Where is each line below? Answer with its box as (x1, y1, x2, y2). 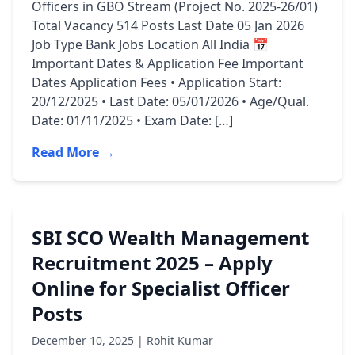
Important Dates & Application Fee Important (32, 55, 303, 72)
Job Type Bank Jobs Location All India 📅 (32, 36, 269, 53)
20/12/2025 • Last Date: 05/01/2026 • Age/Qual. (32, 93, 309, 110)
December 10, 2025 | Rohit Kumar (32, 333, 213, 348)
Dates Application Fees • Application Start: (32, 74, 281, 91)
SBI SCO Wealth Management (32, 224, 309, 250)
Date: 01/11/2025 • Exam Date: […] (32, 112, 233, 129)
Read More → (32, 143, 115, 161)
